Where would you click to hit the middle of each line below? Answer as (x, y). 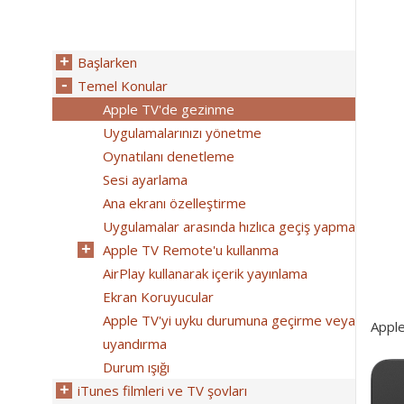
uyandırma (135, 344)
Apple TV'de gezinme (169, 109)
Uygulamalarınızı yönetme (182, 133)
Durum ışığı (136, 367)
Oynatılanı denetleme (169, 156)
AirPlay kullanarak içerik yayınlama (205, 273)
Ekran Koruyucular (158, 297)
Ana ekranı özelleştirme (174, 203)
